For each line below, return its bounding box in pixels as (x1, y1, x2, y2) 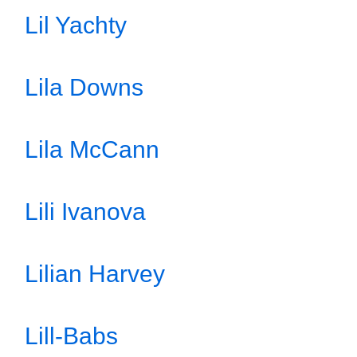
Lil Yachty (25, 12, 127, 38)
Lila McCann (25, 136, 159, 163)
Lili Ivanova (25, 198, 146, 225)
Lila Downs (25, 74, 143, 100)
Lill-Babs (25, 323, 118, 349)
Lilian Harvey (25, 261, 165, 287)
